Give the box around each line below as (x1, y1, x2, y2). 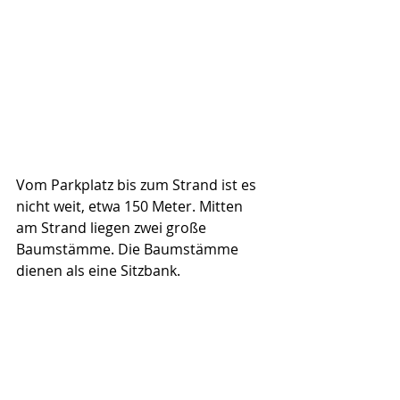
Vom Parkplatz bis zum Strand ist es (16, 175, 260, 196)
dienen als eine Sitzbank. (16, 261, 184, 281)
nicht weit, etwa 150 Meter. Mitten (16, 196, 246, 217)
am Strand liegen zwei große (16, 218, 210, 238)
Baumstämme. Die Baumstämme (16, 239, 242, 260)
